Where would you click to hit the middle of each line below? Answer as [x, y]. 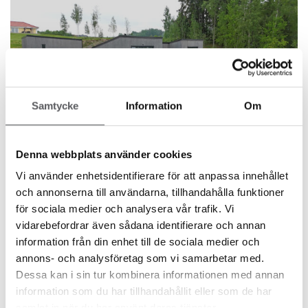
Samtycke [55, 105]
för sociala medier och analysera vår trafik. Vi [125, 209]
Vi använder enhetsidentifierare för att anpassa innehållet [152, 176]
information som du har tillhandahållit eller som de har [144, 291]
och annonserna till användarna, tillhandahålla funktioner [150, 192]
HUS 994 [44, 265]
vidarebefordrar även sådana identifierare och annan [141, 225]
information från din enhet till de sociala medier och [138, 242]
